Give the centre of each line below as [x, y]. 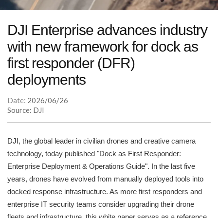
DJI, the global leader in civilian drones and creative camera [101, 141]
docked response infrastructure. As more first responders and [105, 192]
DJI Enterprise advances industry [107, 30]
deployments [46, 80]
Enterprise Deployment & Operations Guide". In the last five [101, 166]
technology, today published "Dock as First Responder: [94, 154]
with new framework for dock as [103, 47]
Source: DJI [26, 110]
